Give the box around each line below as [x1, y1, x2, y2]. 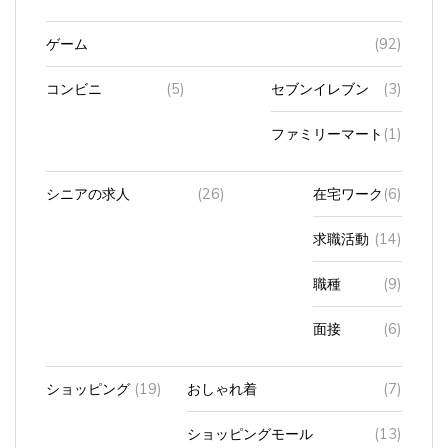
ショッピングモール [187, 412, 313, 431]
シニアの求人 [46, 172, 130, 191]
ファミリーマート [271, 112, 383, 131]
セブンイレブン [271, 67, 369, 86]
